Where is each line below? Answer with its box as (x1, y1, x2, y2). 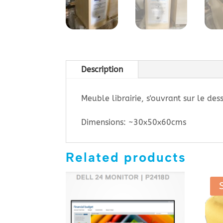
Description (81, 65, 123, 75)
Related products (66, 149, 186, 166)
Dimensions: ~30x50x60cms (81, 117, 186, 127)
